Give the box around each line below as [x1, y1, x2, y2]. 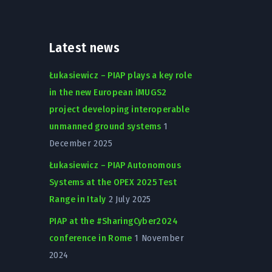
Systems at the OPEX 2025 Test [49, 176, 177, 188]
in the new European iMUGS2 [49, 86, 167, 98]
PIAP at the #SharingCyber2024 [49, 215, 178, 226]
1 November [135, 232, 184, 243]
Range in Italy [49, 193, 106, 205]
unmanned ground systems [49, 120, 161, 132]
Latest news [49, 39, 120, 56]
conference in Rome [49, 232, 132, 243]
